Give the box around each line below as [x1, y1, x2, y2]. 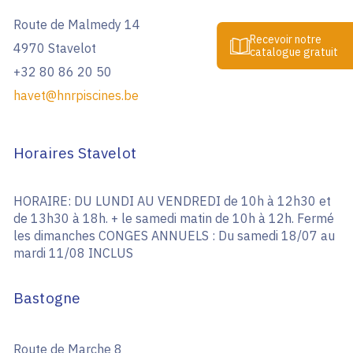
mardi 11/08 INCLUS [13, 245, 133, 262]
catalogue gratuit [250, 45, 339, 60]
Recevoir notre [250, 32, 322, 47]
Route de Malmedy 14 [13, 17, 140, 33]
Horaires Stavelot [13, 143, 137, 163]
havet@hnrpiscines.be [13, 87, 139, 104]
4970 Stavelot [13, 40, 96, 57]
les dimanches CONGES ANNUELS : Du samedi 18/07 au [13, 228, 335, 244]
